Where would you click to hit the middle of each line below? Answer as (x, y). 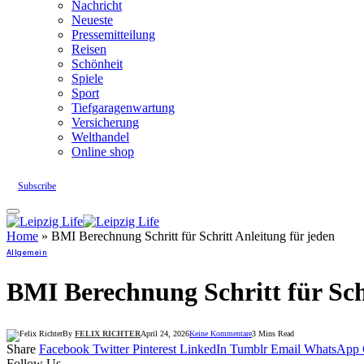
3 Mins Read (273, 333)
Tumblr (249, 349)
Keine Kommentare (221, 333)
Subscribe (37, 186)
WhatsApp (331, 349)
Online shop (103, 151)
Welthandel (100, 136)
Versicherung (105, 122)
